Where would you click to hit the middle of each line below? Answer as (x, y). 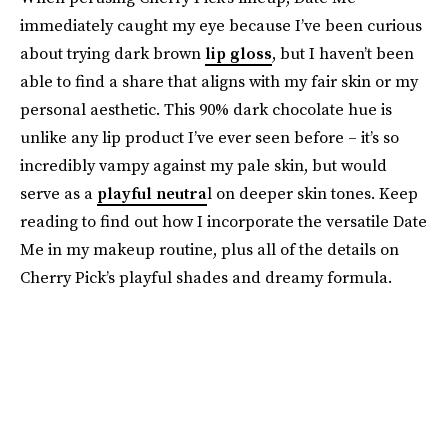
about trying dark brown (112, 53)
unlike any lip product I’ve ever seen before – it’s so (209, 137)
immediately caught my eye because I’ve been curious (221, 25)
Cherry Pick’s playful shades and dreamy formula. (206, 277)
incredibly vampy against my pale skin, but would (203, 165)
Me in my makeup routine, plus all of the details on (209, 249)
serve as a (58, 193)
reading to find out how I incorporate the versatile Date (223, 221)
